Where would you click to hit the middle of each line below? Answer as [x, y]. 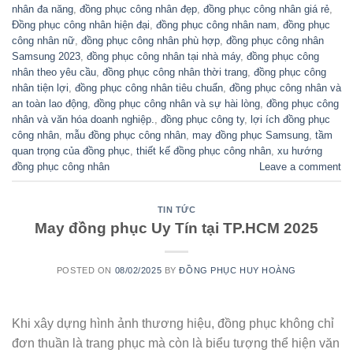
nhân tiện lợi [40, 87]
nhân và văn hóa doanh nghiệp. [83, 119]
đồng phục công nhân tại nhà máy [163, 56]
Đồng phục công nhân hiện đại [81, 24]
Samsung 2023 [46, 56]
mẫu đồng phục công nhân [126, 135]
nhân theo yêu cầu [54, 72]
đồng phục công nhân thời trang [175, 72]
